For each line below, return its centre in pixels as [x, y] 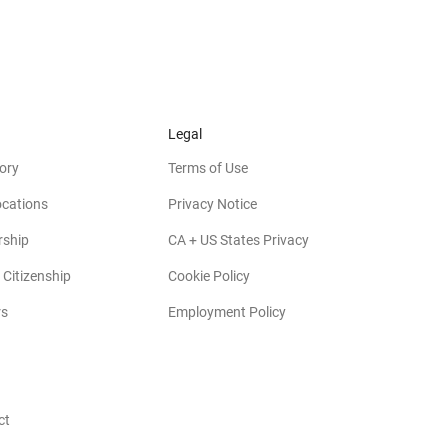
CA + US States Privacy [238, 239]
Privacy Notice [212, 203]
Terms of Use [208, 167]
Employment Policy [227, 311]
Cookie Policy [209, 275]
